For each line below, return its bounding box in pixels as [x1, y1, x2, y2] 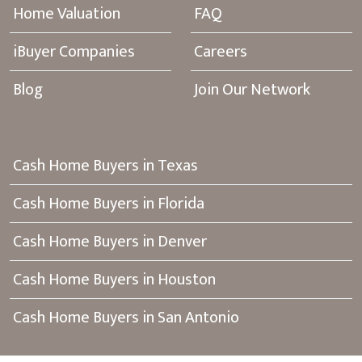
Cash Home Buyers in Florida [13, 190, 204, 217]
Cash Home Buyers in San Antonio [13, 304, 239, 331]
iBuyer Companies [13, 38, 135, 65]
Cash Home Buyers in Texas [13, 152, 198, 179]
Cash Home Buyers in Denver [13, 228, 207, 255]
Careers [194, 38, 247, 65]
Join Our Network [194, 76, 310, 103]
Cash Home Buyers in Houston [13, 266, 216, 293]
